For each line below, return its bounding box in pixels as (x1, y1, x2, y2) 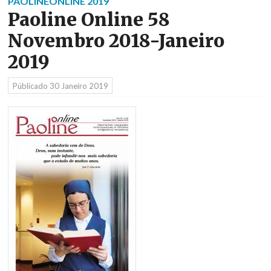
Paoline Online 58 (8, 8, 170, 31)
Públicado (12, 80, 50, 91)
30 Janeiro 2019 (49, 80, 108, 91)
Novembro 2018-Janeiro (8, 30, 224, 53)
